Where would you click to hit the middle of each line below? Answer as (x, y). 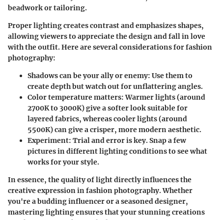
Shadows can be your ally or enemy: (89, 75)
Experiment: (49, 140)
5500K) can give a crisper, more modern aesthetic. (114, 129)
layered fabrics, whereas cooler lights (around (107, 119)
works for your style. (63, 162)
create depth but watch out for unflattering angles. (115, 86)
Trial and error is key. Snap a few (129, 140)
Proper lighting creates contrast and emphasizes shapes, (106, 25)
